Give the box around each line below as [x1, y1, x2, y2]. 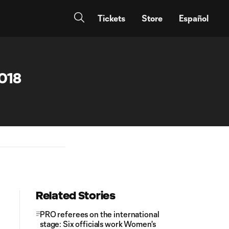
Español [179, 13, 209, 23]
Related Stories [36, 190, 116, 201]
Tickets [98, 13, 125, 23]
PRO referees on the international [40, 210, 159, 219]
